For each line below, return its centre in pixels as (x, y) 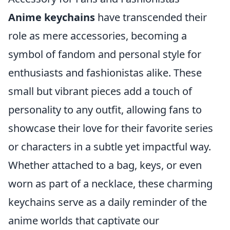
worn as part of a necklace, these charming (110, 184)
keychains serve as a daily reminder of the (108, 202)
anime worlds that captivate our (84, 221)
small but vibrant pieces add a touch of (100, 91)
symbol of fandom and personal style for (105, 54)
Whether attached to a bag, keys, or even (105, 165)
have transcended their (151, 17)
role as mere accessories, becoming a (98, 36)
